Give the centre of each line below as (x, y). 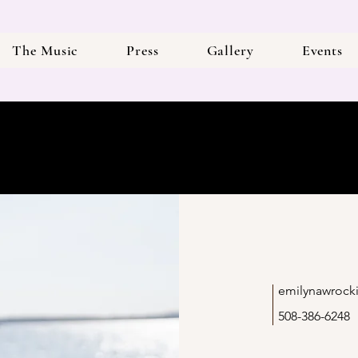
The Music (46, 50)
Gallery (230, 50)
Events (322, 50)
